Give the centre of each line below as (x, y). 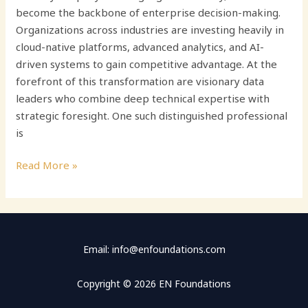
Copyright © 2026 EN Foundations (154, 283)
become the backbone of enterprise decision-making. (148, 12)
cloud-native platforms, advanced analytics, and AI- (140, 46)
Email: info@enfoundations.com (154, 250)
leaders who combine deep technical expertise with (143, 98)
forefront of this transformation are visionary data (140, 81)
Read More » (47, 165)
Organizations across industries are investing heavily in (150, 29)
